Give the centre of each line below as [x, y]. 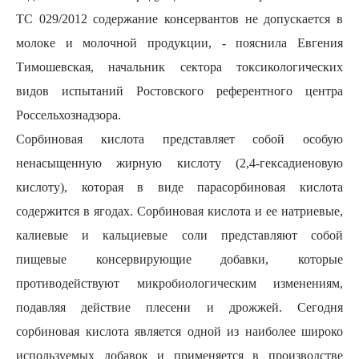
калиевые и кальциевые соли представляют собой [179, 235]
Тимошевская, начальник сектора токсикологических [179, 67]
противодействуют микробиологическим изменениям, [179, 283]
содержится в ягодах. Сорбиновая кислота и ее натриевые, [179, 211]
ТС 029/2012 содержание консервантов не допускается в [179, 19]
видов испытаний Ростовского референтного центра [179, 91]
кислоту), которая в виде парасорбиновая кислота [179, 187]
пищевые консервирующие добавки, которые [179, 259]
